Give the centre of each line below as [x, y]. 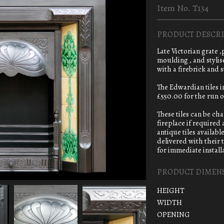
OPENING [173, 214]
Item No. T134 [183, 8]
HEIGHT [171, 190]
